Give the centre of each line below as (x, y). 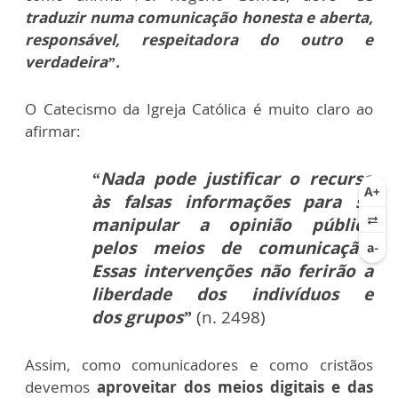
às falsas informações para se (232, 202)
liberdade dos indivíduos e (232, 295)
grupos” (161, 318)
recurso (341, 179)
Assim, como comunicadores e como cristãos (199, 365)
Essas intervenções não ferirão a (232, 271)
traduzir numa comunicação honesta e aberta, (199, 18)
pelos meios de (175, 248)
